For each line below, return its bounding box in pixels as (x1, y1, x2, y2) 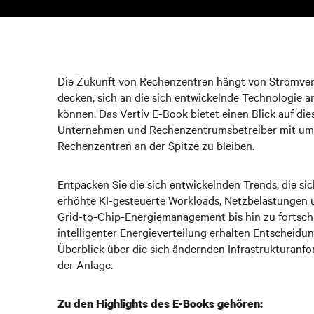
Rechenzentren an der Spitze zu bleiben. (57, 137, 254, 153)
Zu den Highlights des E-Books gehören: (57, 296, 263, 311)
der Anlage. (57, 257, 113, 272)
